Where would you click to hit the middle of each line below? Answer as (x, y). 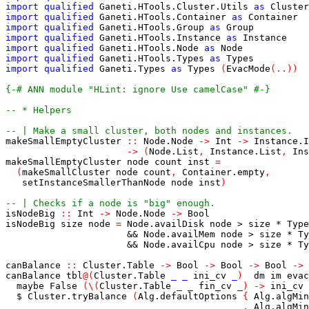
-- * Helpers (39, 110)
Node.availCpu (179, 245)
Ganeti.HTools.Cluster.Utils (174, 7)
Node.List (174, 151)
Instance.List (246, 151)
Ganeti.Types (132, 69)
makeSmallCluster (66, 172)
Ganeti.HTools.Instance (160, 38)
